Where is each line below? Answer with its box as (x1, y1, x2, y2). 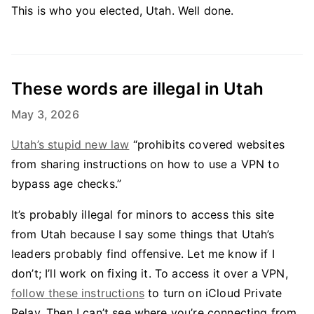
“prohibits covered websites (129, 137, 285, 151)
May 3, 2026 (11, 107, 79, 121)
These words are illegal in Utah (11, 78, 264, 99)
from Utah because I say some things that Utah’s (11, 227, 275, 241)
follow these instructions (11, 286, 145, 300)
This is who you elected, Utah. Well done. (11, 4, 234, 18)
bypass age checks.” (11, 177, 122, 191)
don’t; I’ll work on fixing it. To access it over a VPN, (11, 266, 288, 280)
